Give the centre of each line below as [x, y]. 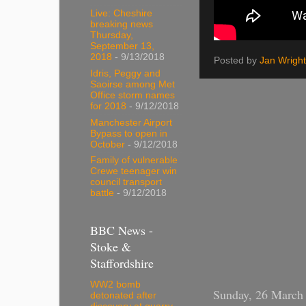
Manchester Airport [131, 122]
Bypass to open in [129, 133]
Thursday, [112, 36]
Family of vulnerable [134, 161]
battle [102, 193]
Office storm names [133, 95]
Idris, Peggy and [125, 73]
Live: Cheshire [121, 14]
